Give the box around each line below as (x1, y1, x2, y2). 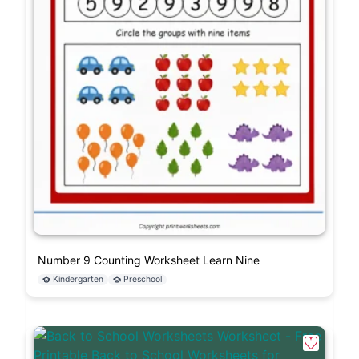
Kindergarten (53, 273, 103, 284)
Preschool (123, 273, 162, 284)
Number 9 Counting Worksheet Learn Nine (38, 252, 260, 267)
